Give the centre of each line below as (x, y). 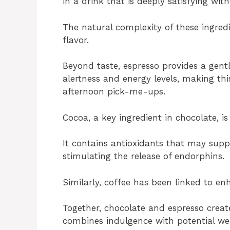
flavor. (76, 40)
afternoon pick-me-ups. (114, 92)
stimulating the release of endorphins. (143, 156)
